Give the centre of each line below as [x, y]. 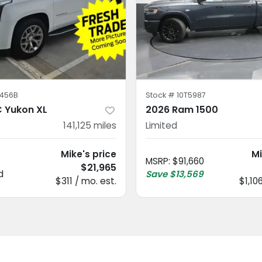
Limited [161, 125]
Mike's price [89, 154]
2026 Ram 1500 [182, 109]
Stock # [161, 95]
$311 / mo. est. [86, 181]
